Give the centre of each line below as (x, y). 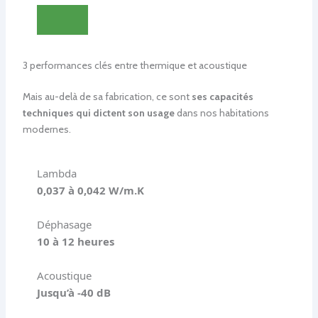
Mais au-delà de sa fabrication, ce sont (107, 96)
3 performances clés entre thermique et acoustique (135, 65)
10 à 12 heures (75, 242)
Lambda (56, 174)
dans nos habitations (221, 113)
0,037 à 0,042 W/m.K (90, 191)
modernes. (46, 129)
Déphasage (64, 225)
